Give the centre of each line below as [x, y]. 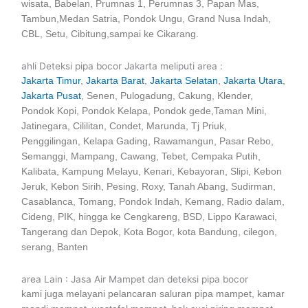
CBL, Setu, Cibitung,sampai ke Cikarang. [110, 34]
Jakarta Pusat [52, 96]
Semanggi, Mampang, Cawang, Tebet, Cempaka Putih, [141, 157]
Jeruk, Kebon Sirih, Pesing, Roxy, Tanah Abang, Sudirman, [149, 187]
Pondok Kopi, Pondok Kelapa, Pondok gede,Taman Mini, [144, 111]
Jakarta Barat [115, 81]
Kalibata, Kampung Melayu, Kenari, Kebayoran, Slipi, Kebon [152, 172]
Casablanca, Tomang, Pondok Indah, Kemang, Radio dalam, [153, 202]
